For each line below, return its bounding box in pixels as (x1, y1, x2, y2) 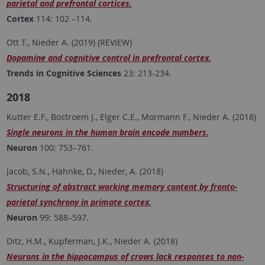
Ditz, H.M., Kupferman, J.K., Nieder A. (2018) (6, 235, 177, 247)
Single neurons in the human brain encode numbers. (6, 127, 209, 138)
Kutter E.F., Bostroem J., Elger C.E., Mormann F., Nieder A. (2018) (6, 111, 256, 123)
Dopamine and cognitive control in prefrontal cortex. (6, 52, 211, 64)
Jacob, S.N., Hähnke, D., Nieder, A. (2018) (6, 166, 163, 177)
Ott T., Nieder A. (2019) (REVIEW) (6, 37, 132, 49)
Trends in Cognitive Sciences (6, 67, 121, 79)
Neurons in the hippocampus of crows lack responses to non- (6, 251, 244, 263)
